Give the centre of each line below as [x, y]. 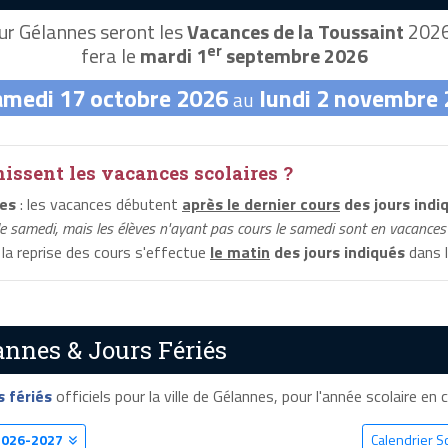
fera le [110, 56]
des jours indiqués [337, 252]
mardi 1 [173, 56]
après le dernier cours [261, 204]
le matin [240, 252]
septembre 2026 [294, 56]
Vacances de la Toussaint [295, 32]
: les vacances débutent [99, 204]
